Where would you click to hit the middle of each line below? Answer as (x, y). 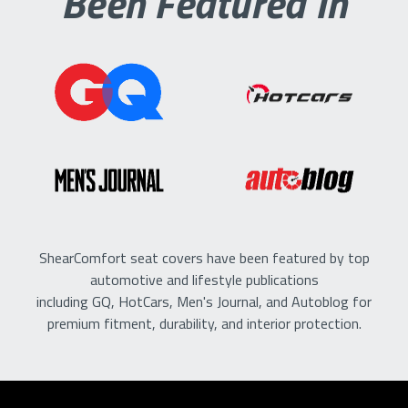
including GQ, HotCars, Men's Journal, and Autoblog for (204, 301)
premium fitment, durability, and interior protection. (204, 323)
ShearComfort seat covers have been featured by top (204, 258)
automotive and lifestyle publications (204, 280)
